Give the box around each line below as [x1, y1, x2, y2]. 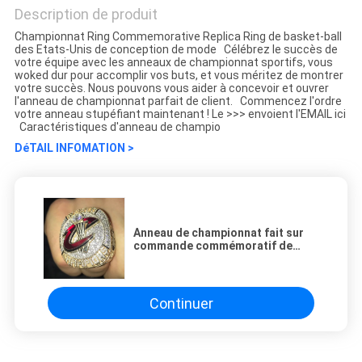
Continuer [149, 294, 213, 312]
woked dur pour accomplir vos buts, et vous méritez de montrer [14, 69, 343, 82]
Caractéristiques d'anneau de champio [14, 120, 221, 134]
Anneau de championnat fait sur [133, 226, 304, 240]
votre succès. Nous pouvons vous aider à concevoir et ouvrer [14, 82, 329, 95]
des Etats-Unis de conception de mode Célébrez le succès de [14, 43, 338, 57]
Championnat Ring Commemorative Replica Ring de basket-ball [14, 30, 342, 44]
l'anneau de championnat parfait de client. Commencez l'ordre [14, 95, 342, 108]
